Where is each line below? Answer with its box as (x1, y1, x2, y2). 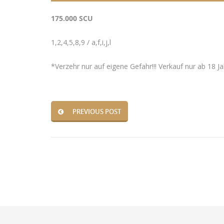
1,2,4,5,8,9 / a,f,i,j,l (51, 37, 111, 47)
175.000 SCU (51, 13, 93, 23)
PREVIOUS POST (72, 106, 121, 116)
